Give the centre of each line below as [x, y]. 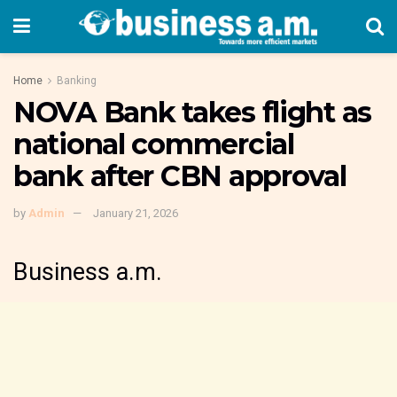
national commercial [154, 144]
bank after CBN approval [180, 176]
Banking [77, 81]
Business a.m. [88, 272]
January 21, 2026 [136, 213]
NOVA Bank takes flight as [192, 112]
